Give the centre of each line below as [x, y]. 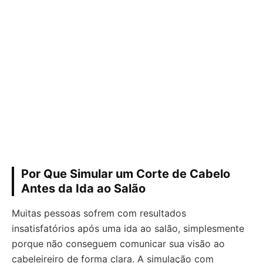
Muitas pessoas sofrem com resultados [99, 213]
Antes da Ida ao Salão [83, 188]
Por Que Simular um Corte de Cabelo [126, 173]
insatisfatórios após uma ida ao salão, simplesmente [128, 228]
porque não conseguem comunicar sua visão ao [118, 243]
